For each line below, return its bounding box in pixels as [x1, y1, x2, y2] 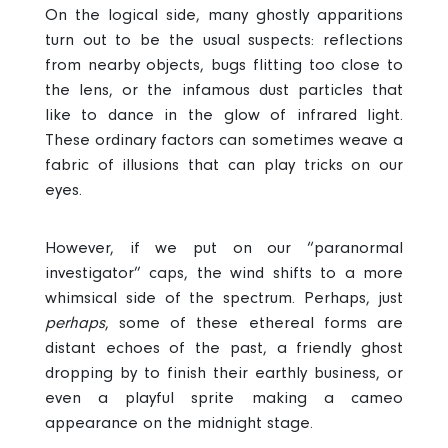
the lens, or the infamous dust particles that [44, 80, 404, 100]
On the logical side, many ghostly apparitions [44, 5, 404, 25]
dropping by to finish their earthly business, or [44, 363, 404, 383]
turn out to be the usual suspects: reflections [44, 30, 404, 50]
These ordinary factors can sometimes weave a [44, 130, 404, 150]
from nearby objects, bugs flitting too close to [44, 55, 404, 75]
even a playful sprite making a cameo [44, 388, 404, 408]
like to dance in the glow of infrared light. [44, 105, 404, 125]
